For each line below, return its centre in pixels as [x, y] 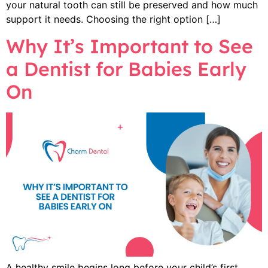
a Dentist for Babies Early [126, 68]
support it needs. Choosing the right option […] [113, 19]
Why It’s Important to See [130, 46]
